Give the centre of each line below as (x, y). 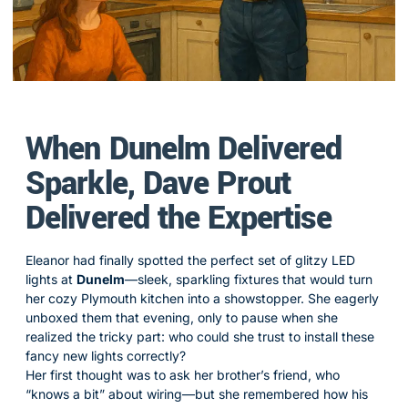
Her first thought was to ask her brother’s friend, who (183, 375)
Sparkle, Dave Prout (158, 184)
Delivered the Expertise (179, 219)
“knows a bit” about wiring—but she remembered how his (197, 394)
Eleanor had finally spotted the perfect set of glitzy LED (190, 260)
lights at (51, 279)
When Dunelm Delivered (184, 149)
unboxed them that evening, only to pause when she (182, 317)
